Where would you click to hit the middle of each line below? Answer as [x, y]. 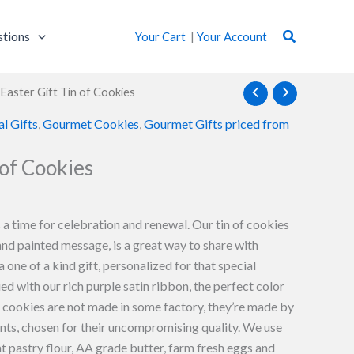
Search [303, 34]
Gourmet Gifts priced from [217, 123]
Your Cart [160, 36]
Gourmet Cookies [91, 123]
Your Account [232, 36]
